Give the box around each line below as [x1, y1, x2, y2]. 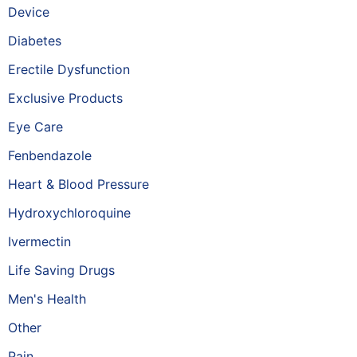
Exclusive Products [8, 90, 123, 106]
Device [8, 4, 49, 20]
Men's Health [8, 291, 86, 307]
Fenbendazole [8, 147, 92, 163]
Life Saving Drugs [8, 262, 115, 278]
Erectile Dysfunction [8, 61, 130, 77]
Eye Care [8, 119, 63, 135]
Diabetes [8, 33, 61, 49]
